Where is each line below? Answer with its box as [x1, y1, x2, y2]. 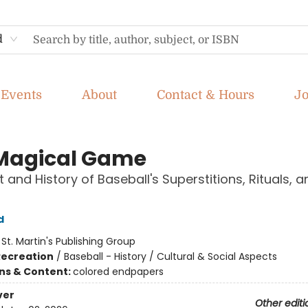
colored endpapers [72, 265, 164, 278]
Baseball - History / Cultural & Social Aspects [63, 250, 277, 263]
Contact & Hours [157, 88, 254, 102]
